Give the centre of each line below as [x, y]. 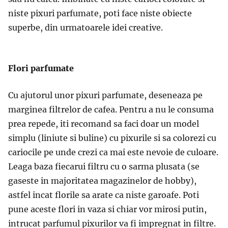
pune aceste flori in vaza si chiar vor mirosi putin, [107, 209]
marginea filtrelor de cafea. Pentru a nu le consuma [111, 109]
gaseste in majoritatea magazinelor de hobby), [102, 180]
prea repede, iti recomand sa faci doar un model [104, 123]
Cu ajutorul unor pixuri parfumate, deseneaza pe [105, 95]
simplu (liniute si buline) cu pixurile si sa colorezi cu [112, 138]
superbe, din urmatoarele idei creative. [85, 27]
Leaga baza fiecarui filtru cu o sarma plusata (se [104, 166]
